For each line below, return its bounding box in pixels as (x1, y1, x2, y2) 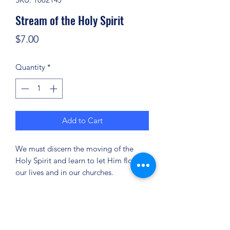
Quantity (15, 62, 45, 72)
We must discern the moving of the (15, 143, 133, 154)
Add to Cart (62, 115, 103, 125)
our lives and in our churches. (15, 167, 113, 177)
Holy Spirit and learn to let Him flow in (15, 155, 146, 165)
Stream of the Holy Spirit (15, 12, 124, 28)
